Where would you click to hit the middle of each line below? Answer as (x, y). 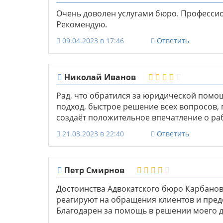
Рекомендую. (82, 25)
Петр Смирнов (93, 170)
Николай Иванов (99, 77)
